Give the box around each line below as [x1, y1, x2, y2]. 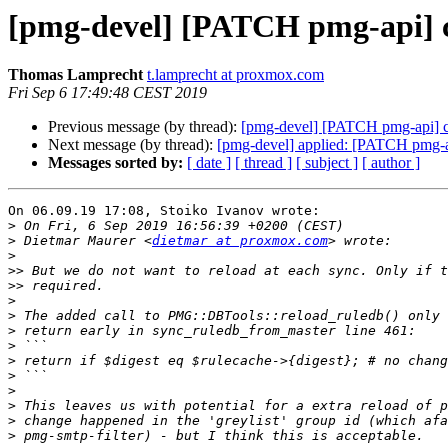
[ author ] [362, 154, 420, 172]
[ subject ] [296, 154, 358, 172]
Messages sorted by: [48, 154, 183, 172]
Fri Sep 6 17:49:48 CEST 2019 [8, 84, 207, 102]
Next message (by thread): [48, 136, 217, 154]
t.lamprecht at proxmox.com [147, 66, 324, 84]
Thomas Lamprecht [8, 66, 143, 84]
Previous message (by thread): [48, 118, 241, 136]
